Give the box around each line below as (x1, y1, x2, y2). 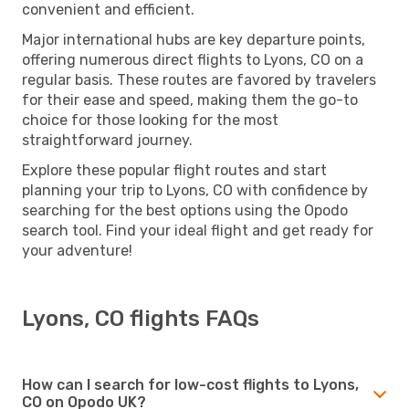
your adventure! (22, 241, 132, 259)
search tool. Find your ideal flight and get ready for (22, 221, 373, 239)
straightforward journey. (22, 131, 193, 149)
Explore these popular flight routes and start (22, 161, 327, 179)
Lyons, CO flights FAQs (22, 305, 259, 331)
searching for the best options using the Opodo (22, 201, 348, 219)
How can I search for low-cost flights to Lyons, (22, 375, 359, 393)
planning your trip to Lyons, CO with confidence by (22, 181, 368, 199)
